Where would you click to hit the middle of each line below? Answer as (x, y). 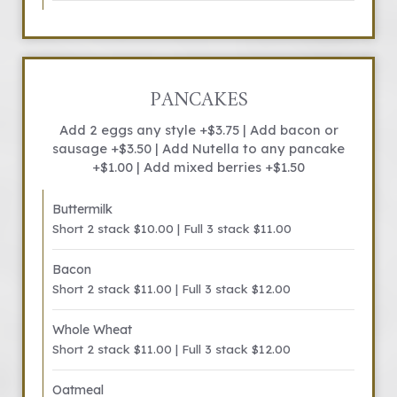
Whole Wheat (92, 330)
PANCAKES (198, 101)
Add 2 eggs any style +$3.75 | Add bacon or (198, 130)
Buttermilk (82, 209)
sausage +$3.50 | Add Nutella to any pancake (198, 148)
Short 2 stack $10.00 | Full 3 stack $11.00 (172, 228)
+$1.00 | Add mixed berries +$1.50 (198, 167)
